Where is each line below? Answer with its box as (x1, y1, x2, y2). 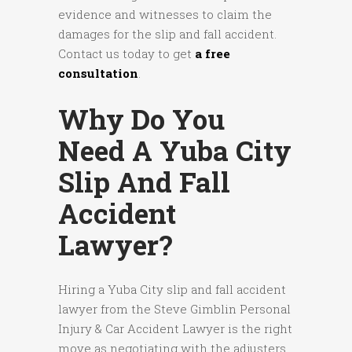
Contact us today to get (58, 46, 195, 62)
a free (195, 46, 230, 62)
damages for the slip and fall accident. (58, 26, 277, 42)
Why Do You (58, 101, 225, 137)
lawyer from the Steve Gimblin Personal (58, 301, 291, 317)
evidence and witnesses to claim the (58, 6, 272, 23)
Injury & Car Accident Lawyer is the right (58, 321, 292, 337)
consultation (58, 65, 138, 82)
